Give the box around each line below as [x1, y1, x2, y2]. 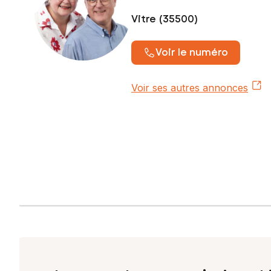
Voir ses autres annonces [131, 81, 248, 94]
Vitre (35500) [131, 11, 198, 26]
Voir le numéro [155, 45, 228, 59]
